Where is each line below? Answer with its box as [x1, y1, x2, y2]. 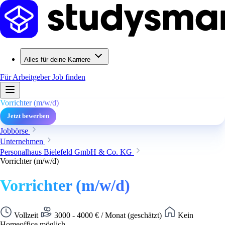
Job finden [52, 73, 85, 81]
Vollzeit [12, 210, 40, 219]
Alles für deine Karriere [24, 56, 90, 63]
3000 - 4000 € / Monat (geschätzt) [52, 210, 164, 219]
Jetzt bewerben [7, 113, 49, 120]
